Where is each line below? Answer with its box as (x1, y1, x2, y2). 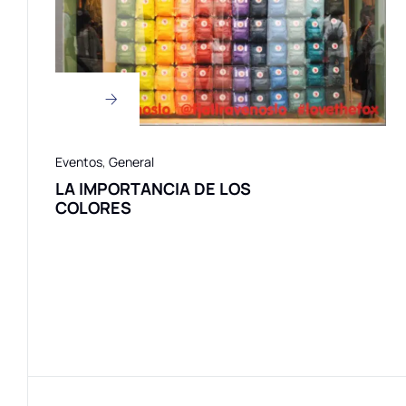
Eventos (55, 152, 102, 170)
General (109, 152, 154, 170)
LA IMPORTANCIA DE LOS (55, 177, 251, 199)
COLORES (55, 196, 131, 218)
